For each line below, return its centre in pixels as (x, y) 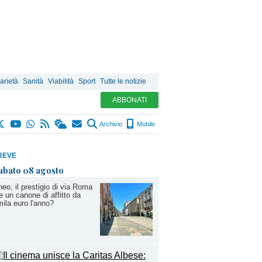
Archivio (110, 124)
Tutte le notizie (123, 81)
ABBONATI (130, 100)
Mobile (145, 124)
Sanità (33, 81)
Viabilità (61, 81)
